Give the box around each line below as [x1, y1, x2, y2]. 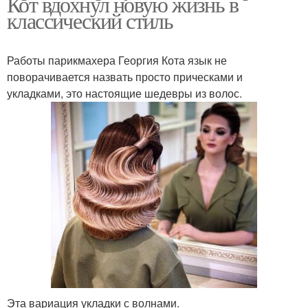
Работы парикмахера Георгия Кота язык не [7, 52, 227, 68]
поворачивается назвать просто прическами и [7, 68, 243, 85]
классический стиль [7, 5, 173, 35]
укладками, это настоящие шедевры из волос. [7, 85, 242, 101]
